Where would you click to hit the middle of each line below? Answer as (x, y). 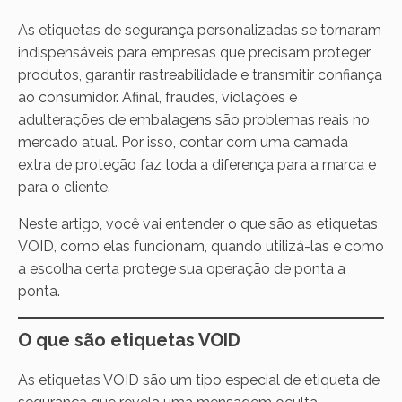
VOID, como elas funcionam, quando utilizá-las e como (201, 246)
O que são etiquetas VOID (129, 340)
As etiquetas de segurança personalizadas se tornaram (200, 30)
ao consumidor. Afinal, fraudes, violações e (157, 97)
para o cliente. (64, 187)
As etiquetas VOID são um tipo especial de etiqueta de (199, 380)
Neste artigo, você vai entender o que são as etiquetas (198, 223)
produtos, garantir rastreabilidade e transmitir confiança (200, 74)
